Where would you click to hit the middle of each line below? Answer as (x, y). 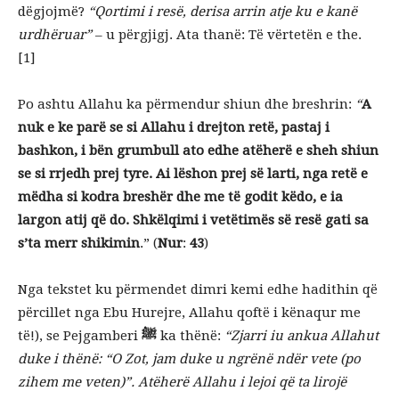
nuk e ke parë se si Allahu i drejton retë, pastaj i (174, 127)
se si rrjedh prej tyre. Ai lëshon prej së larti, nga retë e (193, 174)
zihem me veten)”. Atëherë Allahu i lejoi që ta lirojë (182, 382)
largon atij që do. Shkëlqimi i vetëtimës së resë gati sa (193, 220)
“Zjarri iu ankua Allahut (301, 336)
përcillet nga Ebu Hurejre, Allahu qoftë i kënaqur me (189, 313)
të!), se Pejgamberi (80, 336)
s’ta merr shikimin (79, 243)
